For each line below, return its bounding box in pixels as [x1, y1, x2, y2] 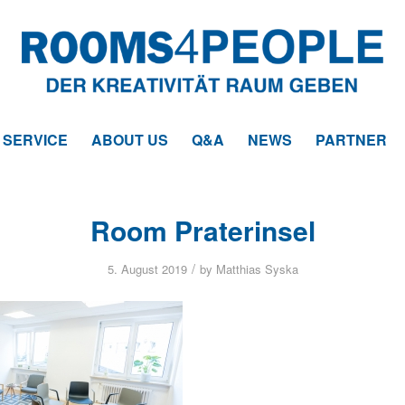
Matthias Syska [215, 260, 298, 278]
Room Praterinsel [89, 211, 316, 250]
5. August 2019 [107, 260, 187, 278]
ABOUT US [90, 129, 168, 150]
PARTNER [315, 129, 387, 150]
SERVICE [2, 129, 68, 150]
